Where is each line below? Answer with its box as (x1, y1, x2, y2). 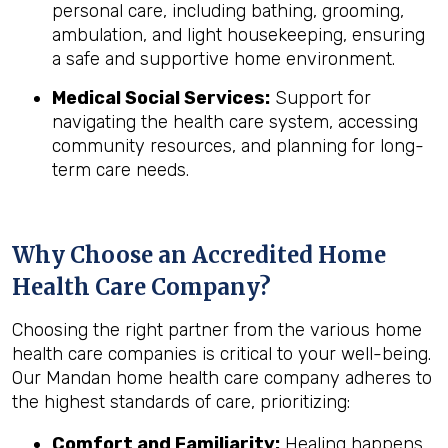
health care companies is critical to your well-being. (12, 343, 431, 365)
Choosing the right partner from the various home (12, 319, 422, 341)
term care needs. (52, 159, 189, 181)
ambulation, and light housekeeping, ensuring (52, 24, 425, 46)
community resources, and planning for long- (52, 135, 424, 157)
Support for (270, 87, 371, 109)
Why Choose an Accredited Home (12, 241, 386, 269)
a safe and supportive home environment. (52, 48, 395, 70)
